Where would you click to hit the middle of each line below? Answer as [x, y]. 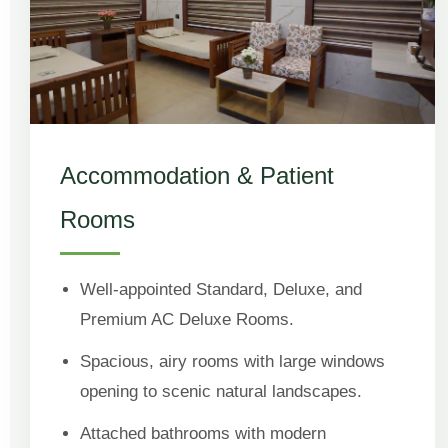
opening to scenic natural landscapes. [221, 391]
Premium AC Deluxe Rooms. [187, 319]
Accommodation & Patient [197, 175]
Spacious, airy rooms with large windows [232, 361]
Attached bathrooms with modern [203, 433]
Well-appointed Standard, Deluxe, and [221, 289]
